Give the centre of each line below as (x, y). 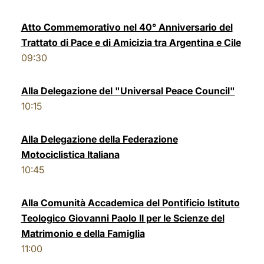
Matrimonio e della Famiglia (83, 233)
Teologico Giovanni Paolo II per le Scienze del (123, 218)
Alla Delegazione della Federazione (99, 139)
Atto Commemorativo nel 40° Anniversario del (127, 27)
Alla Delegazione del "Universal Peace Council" (128, 91)
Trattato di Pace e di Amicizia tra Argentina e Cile (131, 42)
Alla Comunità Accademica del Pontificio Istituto (130, 203)
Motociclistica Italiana (70, 154)
